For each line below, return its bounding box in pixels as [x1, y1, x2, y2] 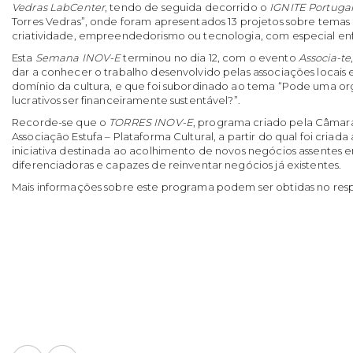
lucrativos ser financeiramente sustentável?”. [12, 94, 240, 107]
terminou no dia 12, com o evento [121, 51, 299, 65]
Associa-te [298, 51, 351, 65]
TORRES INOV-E [109, 116, 193, 129]
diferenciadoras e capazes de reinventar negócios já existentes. [12, 158, 342, 172]
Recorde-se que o [12, 116, 110, 129]
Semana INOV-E [35, 51, 121, 65]
